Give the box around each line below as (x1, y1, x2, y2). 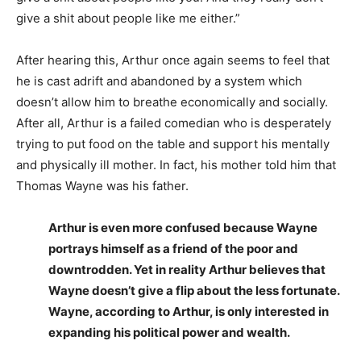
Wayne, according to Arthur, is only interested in (48, 303, 329, 319)
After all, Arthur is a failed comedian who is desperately (16, 114, 331, 131)
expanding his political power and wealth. (48, 324, 290, 340)
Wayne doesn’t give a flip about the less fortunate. (48, 282, 339, 298)
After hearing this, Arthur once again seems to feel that (16, 52, 330, 68)
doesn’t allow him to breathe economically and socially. (16, 93, 328, 110)
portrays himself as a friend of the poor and (48, 240, 298, 256)
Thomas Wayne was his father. (16, 177, 189, 193)
